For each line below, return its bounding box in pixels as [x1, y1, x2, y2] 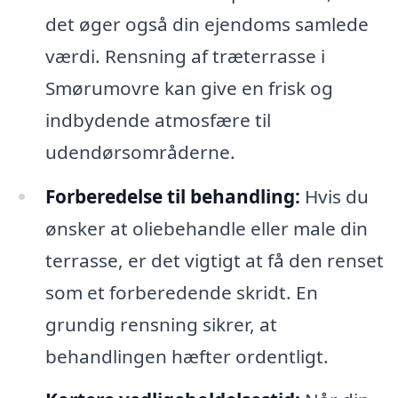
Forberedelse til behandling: [44, 183, 300, 209]
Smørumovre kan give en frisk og [44, 75, 333, 100]
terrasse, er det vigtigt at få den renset [44, 247, 384, 273]
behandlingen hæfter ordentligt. [44, 343, 329, 369]
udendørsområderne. [44, 139, 235, 164]
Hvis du [299, 183, 369, 209]
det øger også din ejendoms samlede [44, 11, 369, 36]
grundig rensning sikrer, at [44, 311, 277, 337]
